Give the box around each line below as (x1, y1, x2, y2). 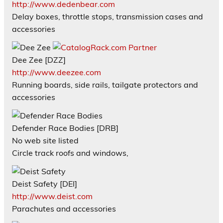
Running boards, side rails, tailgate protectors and (12, 79, 198, 90)
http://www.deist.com (12, 191, 93, 201)
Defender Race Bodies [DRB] (12, 122, 118, 133)
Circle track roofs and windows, (12, 147, 128, 158)
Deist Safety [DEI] (12, 178, 77, 189)
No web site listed (12, 135, 79, 145)
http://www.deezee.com (12, 67, 101, 77)
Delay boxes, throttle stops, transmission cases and (12, 11, 203, 21)
